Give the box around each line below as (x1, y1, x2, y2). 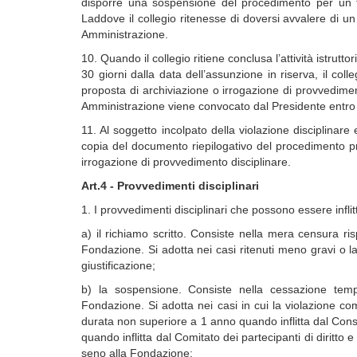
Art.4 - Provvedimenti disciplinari (81, 179, 259, 192)
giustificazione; (81, 259, 155, 272)
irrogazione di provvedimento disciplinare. (81, 155, 291, 168)
